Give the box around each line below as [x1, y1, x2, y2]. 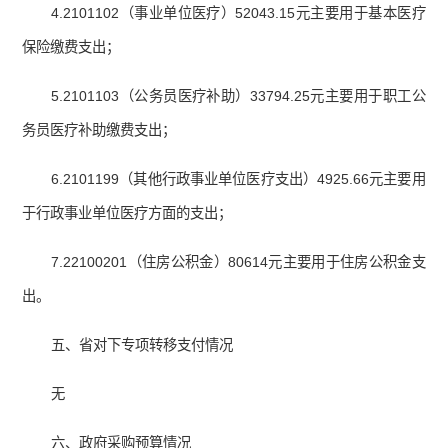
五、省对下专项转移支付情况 [51, 337, 234, 354]
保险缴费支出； [22, 39, 121, 56]
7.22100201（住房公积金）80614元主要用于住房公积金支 [51, 254, 426, 271]
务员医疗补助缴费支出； [22, 122, 177, 139]
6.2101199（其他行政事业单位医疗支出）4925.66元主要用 [51, 171, 426, 188]
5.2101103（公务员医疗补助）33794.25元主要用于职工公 [51, 88, 426, 105]
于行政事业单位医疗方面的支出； [22, 205, 233, 222]
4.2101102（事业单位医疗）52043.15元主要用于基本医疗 [51, 5, 426, 22]
